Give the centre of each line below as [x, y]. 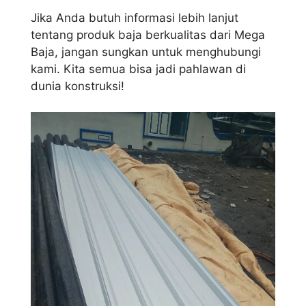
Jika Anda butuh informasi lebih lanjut [135, 17]
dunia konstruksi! [78, 86]
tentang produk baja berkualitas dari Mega [148, 34]
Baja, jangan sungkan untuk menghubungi [146, 52]
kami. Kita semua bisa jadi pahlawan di [138, 69]
